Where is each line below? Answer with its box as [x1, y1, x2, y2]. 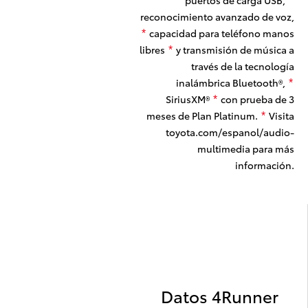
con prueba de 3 [218, 92, 294, 107]
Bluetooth [232, 76, 278, 90]
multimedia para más [197, 142, 294, 156]
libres [139, 43, 167, 57]
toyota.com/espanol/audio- [165, 125, 294, 140]
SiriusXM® [165, 92, 212, 107]
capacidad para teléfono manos [146, 26, 294, 41]
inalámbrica [175, 76, 232, 90]
